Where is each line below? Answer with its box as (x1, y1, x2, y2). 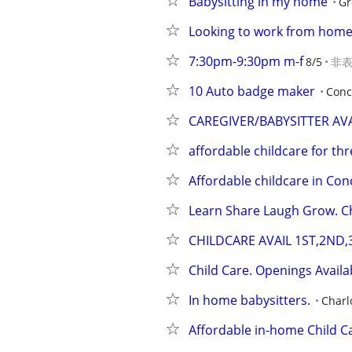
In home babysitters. (189, 291, 310, 309)
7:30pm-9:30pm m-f (189, 53, 303, 70)
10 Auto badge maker (189, 82, 315, 100)
